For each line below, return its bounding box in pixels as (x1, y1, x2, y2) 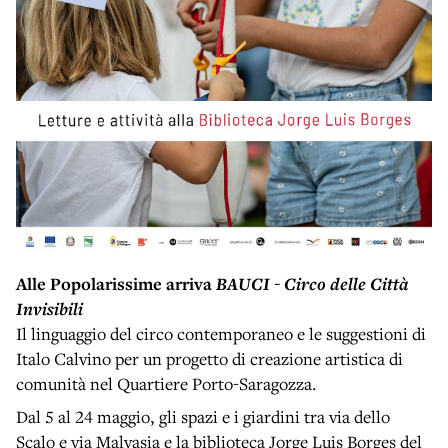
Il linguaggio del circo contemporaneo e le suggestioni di (16, 322, 426, 346)
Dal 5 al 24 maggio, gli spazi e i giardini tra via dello (16, 405, 390, 429)
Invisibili (16, 297, 83, 321)
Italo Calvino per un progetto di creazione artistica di (16, 347, 403, 371)
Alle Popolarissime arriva (16, 272, 216, 296)
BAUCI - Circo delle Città (216, 272, 409, 296)
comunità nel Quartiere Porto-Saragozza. (16, 372, 317, 396)
